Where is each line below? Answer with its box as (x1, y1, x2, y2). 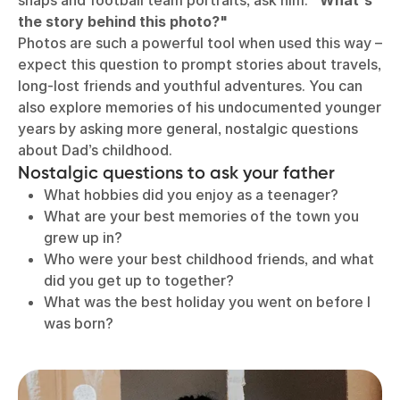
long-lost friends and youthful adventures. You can (18, 77, 362, 95)
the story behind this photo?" (18, 12, 228, 30)
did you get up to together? (43, 271, 234, 289)
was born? (43, 314, 113, 332)
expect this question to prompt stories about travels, (18, 55, 381, 73)
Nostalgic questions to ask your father (18, 162, 335, 183)
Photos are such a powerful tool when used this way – (18, 34, 382, 52)
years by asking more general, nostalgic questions (18, 120, 358, 137)
